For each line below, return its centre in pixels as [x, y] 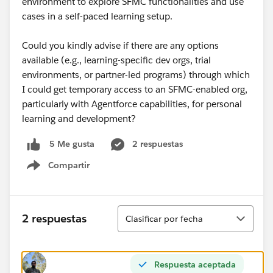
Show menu [66, 172]
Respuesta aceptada [195, 264]
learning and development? [79, 119]
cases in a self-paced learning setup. [98, 16]
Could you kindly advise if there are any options [120, 45]
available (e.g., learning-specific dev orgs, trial [116, 60]
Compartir [69, 165]
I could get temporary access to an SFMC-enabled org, [135, 89]
